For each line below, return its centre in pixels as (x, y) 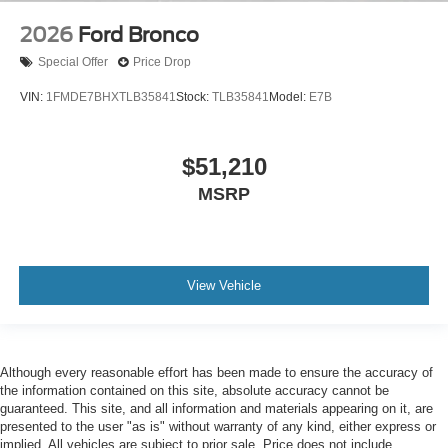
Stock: (194, 97)
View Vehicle (224, 286)
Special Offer (73, 62)
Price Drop (162, 62)
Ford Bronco (138, 34)
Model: (289, 97)
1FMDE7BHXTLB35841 (111, 97)
